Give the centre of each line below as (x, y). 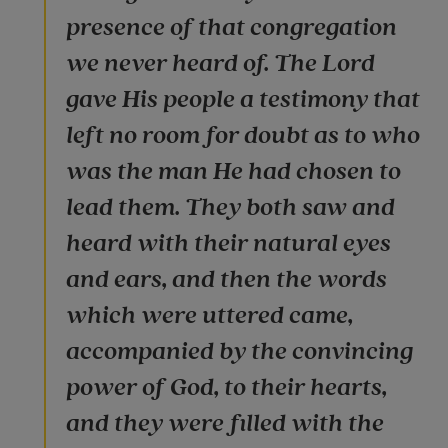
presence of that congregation (231, 27)
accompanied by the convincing (239, 351)
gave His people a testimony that (243, 99)
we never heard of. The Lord (220, 63)
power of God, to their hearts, (226, 387)
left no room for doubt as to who (243, 135)
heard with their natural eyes (228, 243)
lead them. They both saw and (230, 207)
